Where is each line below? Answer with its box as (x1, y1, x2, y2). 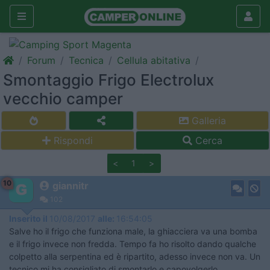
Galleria (189, 115, 226, 127)
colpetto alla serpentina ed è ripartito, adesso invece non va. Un (9, 251, 260, 262)
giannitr (52, 180, 89, 192)
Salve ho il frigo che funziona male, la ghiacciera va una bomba (9, 226, 257, 236)
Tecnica (69, 54, 104, 66)
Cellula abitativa (117, 54, 190, 66)
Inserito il (9, 213, 49, 224)
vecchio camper (3, 89, 123, 108)
